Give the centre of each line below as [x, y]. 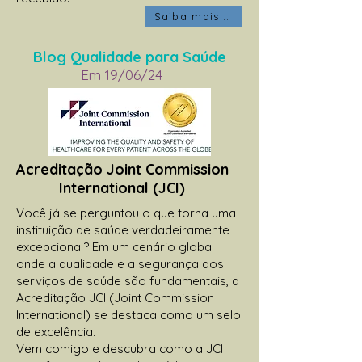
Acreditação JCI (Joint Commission [115, 297]
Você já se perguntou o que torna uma [126, 213]
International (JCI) [122, 187]
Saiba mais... [192, 17]
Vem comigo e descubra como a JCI [120, 348]
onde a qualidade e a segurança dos [120, 263]
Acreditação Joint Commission [122, 169]
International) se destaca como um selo [128, 314]
